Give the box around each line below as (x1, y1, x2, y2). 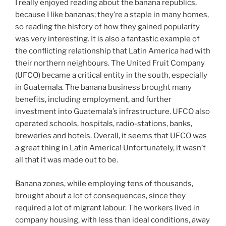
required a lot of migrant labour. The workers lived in (15, 203, 200, 212)
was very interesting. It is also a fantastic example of (15, 34, 200, 44)
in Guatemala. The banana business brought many (15, 83, 192, 92)
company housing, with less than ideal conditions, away (15, 215, 210, 224)
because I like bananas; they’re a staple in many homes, (15, 10, 209, 20)
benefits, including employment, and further (15, 95, 172, 104)
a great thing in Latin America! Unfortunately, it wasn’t (15, 143, 206, 153)
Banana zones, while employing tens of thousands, (15, 179, 193, 188)
